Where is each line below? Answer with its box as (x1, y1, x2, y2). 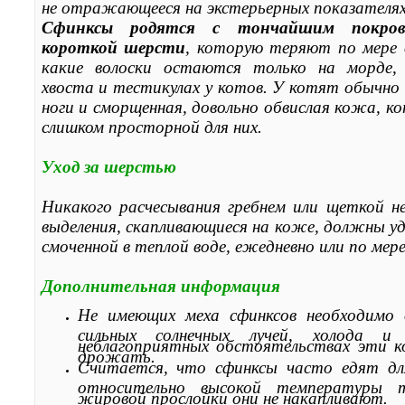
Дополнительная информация (41, 276, 280, 296)
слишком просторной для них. (41, 117, 262, 137)
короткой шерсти (41, 37, 186, 57)
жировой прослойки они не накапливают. (77, 389, 388, 400)
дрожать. (77, 347, 155, 359)
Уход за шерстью (41, 156, 176, 176)
